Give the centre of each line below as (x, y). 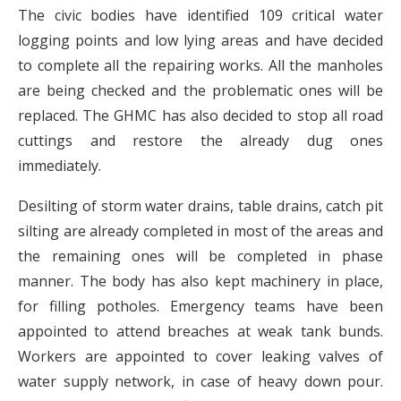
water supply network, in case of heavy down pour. (200, 382)
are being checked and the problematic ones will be (200, 91)
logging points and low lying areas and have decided (200, 41)
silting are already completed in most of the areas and (200, 231)
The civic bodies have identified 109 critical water (200, 16)
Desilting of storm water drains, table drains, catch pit (200, 206)
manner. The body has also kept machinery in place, (200, 282)
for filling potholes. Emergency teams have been (200, 307)
